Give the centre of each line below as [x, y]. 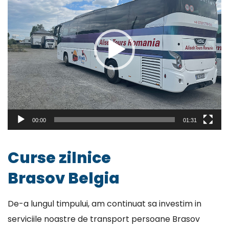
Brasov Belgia [64, 178]
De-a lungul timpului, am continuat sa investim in [105, 203]
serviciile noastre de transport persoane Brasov [104, 219]
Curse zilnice [59, 158]
